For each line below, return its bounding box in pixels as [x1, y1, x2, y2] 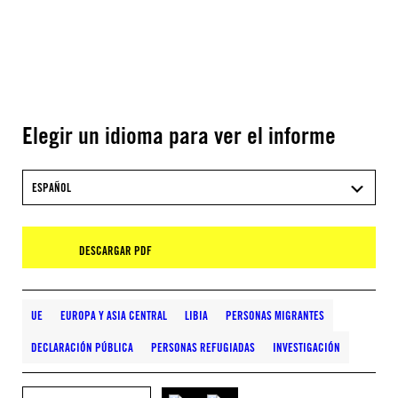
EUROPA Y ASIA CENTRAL [60, 308, 167, 322]
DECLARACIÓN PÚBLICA [31, 340, 133, 354]
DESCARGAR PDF [79, 243, 152, 258]
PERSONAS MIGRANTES [226, 308, 324, 322]
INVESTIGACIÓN [273, 340, 340, 354]
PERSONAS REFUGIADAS [151, 340, 255, 354]
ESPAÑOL [32, 180, 71, 195]
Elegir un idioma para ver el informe [22, 121, 336, 149]
